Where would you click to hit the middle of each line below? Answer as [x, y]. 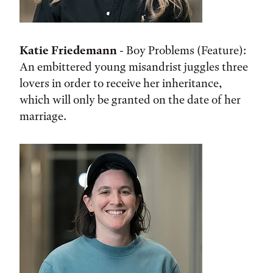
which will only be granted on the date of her [130, 100]
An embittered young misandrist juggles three [134, 67]
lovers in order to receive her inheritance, [121, 83]
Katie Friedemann [68, 51]
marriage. [43, 116]
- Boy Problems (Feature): [182, 51]
